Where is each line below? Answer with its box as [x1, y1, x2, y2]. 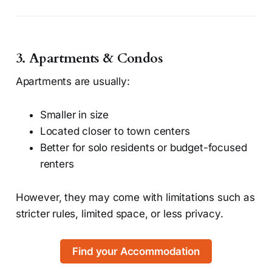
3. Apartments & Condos [15, 49, 163, 67]
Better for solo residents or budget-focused [39, 141, 247, 154]
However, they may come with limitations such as [15, 191, 255, 203]
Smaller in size [39, 108, 109, 121]
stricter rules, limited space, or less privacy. [15, 207, 223, 220]
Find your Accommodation [72, 245, 200, 257]
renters [39, 157, 74, 170]
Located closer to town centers [39, 124, 190, 137]
